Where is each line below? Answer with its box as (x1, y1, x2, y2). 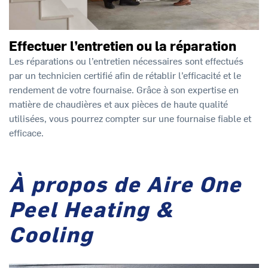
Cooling (9, 219, 93, 248)
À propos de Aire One (9, 169, 242, 198)
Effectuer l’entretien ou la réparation (9, 36, 236, 54)
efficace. (9, 125, 44, 139)
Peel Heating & (9, 194, 173, 223)
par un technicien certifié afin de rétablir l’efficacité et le (9, 68, 241, 81)
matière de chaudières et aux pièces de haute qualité (9, 96, 228, 110)
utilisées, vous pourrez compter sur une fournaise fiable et (9, 111, 251, 124)
